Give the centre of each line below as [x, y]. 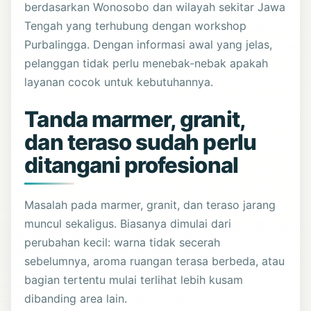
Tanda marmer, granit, [135, 119]
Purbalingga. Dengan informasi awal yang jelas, [149, 44]
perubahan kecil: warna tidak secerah [123, 242]
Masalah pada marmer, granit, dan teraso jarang [150, 204]
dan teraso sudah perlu [140, 142]
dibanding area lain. [76, 298]
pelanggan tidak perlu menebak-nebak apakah [146, 63]
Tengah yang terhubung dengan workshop [136, 25]
